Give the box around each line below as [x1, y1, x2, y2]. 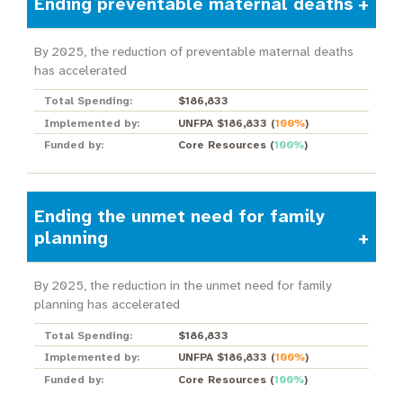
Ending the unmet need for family [33, 204, 325, 228]
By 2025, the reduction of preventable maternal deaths [33, 42, 354, 60]
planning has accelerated [33, 296, 180, 314]
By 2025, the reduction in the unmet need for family [33, 277, 331, 295]
